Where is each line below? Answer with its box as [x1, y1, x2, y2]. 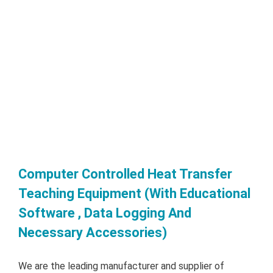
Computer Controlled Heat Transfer [18, 166, 232, 182]
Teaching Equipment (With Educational [18, 186, 250, 202]
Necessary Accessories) [18, 225, 167, 241]
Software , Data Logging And [18, 205, 191, 221]
